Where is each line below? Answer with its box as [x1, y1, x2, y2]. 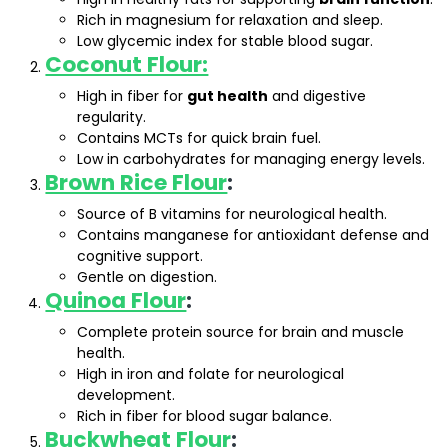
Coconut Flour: [45, 49, 209, 81]
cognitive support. [77, 246, 204, 267]
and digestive [268, 86, 367, 107]
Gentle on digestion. [77, 267, 218, 288]
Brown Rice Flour [45, 167, 228, 199]
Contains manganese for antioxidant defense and [77, 225, 430, 246]
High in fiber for [77, 86, 188, 107]
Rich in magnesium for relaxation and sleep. [77, 10, 384, 31]
